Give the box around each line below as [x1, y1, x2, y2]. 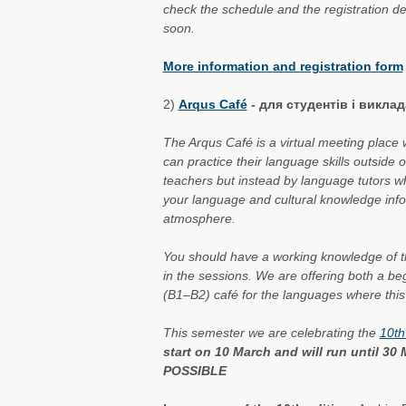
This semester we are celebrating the [162, 325, 380, 340]
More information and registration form [162, 59, 403, 73]
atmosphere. [162, 211, 236, 226]
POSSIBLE [162, 363, 227, 378]
